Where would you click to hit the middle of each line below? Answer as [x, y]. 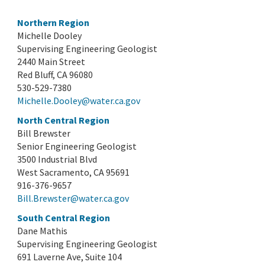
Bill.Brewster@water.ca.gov [73, 198]
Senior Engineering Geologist [77, 146]
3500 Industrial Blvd [57, 159]
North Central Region [64, 120]
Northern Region [54, 22]
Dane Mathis [43, 230]
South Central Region [64, 217]
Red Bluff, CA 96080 [55, 74]
